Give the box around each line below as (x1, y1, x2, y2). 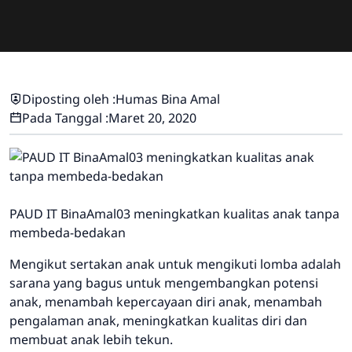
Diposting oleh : (22, 90, 115, 108)
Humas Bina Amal (115, 90, 220, 108)
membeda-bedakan (9, 223, 126, 241)
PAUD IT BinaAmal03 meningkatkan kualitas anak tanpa (9, 204, 339, 222)
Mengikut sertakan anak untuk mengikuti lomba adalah (9, 255, 341, 273)
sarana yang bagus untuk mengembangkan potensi (9, 273, 318, 291)
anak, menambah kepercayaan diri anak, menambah (9, 292, 322, 310)
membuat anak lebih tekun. (9, 330, 173, 348)
